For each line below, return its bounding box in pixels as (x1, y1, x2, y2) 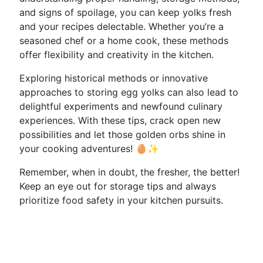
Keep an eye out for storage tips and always (19, 180, 216, 192)
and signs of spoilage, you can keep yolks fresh (19, 6, 231, 18)
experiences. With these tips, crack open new (19, 114, 221, 126)
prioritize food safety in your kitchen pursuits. (19, 194, 223, 206)
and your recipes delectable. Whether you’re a (19, 21, 224, 32)
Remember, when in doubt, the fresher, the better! (19, 166, 240, 178)
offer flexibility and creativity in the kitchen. (19, 49, 214, 60)
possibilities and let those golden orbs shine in (19, 129, 225, 140)
